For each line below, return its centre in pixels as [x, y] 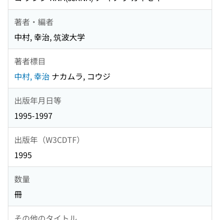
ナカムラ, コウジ [80, 76]
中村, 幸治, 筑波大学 [50, 37]
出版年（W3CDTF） [49, 139]
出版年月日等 [38, 100]
